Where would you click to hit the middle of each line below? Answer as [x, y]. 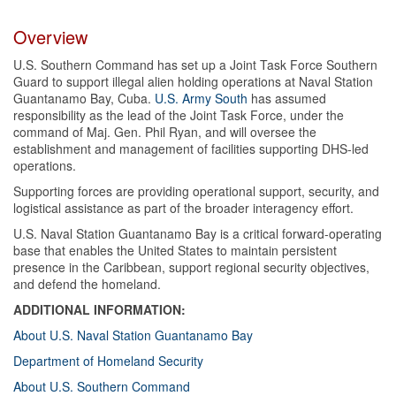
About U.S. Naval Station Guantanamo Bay [133, 335]
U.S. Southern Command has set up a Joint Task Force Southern [195, 64]
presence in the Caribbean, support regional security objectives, [191, 267]
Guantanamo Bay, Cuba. [84, 98]
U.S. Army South [201, 98]
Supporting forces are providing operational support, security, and [196, 190]
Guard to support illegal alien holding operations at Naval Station [193, 81]
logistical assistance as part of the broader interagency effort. [183, 207]
